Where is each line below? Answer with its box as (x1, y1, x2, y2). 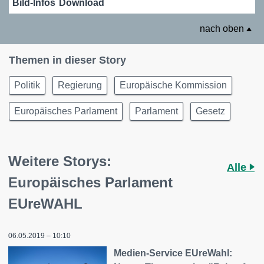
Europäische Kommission (120, 80, 227, 90)
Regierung (58, 80, 102, 90)
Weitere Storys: (8, 153, 111, 169)
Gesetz (196, 105, 225, 116)
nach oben (200, 23, 246, 34)
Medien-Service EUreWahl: (114, 247, 233, 258)
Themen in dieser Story (9, 54, 126, 66)
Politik (14, 80, 40, 90)
